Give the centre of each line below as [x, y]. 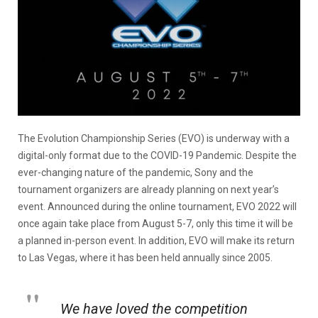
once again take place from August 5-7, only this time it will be [155, 223]
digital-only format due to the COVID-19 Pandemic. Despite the [157, 155]
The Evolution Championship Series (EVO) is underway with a [154, 138]
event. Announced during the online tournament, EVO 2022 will [157, 206]
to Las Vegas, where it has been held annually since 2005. [145, 257]
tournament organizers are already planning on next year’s [148, 189]
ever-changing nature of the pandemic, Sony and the [136, 172]
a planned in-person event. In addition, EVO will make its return [156, 240]
